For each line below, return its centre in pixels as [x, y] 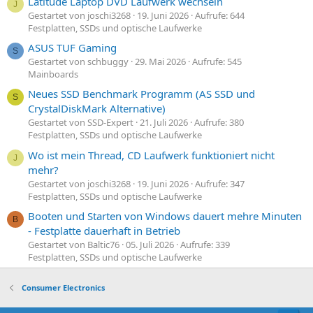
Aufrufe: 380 [219, 123]
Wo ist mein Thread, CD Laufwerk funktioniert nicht [151, 155]
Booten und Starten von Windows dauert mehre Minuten [165, 216]
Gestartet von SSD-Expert [81, 123]
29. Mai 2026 [160, 61]
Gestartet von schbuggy [78, 61]
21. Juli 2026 [164, 123]
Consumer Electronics [63, 287]
